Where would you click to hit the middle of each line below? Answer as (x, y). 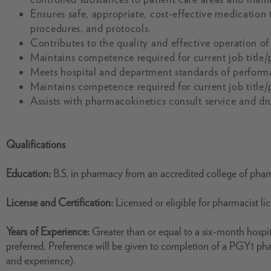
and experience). (41, 260)
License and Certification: (61, 202)
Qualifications (36, 144)
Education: (30, 173)
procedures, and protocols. (91, 28)
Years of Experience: (49, 231)
